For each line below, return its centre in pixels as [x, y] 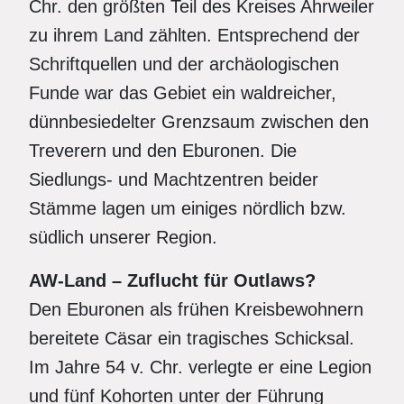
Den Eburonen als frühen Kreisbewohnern [196, 309]
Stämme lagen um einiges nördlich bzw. [188, 208]
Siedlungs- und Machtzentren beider [174, 179]
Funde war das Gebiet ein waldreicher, [183, 93]
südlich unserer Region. [123, 237]
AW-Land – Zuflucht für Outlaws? [172, 280]
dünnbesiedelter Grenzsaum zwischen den [199, 122]
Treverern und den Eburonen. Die [163, 151]
